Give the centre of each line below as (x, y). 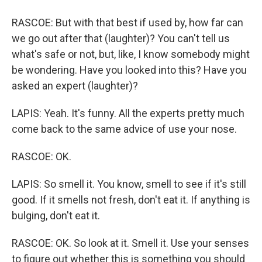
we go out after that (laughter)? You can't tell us (121, 38)
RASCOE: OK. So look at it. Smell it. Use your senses (130, 243)
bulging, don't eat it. (56, 216)
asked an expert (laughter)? (75, 86)
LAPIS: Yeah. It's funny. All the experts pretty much (128, 113)
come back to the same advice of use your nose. (124, 129)
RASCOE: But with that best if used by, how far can (127, 23)
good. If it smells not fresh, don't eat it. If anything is (131, 200)
